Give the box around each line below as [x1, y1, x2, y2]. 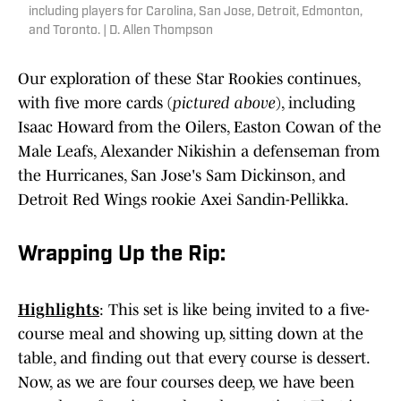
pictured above [173, 93, 276, 112]
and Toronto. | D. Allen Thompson [29, 23, 213, 38]
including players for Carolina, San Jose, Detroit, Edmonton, [29, 4, 363, 19]
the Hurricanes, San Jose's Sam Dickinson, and [18, 166, 346, 184]
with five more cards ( [18, 93, 173, 112]
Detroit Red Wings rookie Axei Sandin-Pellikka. [18, 190, 349, 209]
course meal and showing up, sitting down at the [18, 324, 363, 343]
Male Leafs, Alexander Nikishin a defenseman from [18, 141, 380, 160]
